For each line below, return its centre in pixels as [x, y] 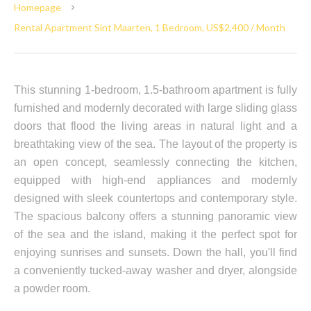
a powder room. [52, 288]
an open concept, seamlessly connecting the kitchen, [155, 162]
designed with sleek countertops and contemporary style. [155, 198]
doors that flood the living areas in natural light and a [155, 126]
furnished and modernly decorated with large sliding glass [155, 108]
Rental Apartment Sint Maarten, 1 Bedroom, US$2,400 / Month [150, 27]
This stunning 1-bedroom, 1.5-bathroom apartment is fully [155, 90]
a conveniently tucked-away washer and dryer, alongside [155, 270]
